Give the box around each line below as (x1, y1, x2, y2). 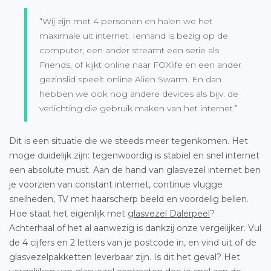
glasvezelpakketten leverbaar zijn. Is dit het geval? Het (9, 251, 240, 263)
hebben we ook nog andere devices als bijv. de (39, 88, 238, 99)
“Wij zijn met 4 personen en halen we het (39, 15, 212, 27)
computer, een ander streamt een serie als (39, 44, 219, 56)
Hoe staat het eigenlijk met (9, 207, 128, 219)
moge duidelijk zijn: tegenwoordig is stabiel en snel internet (9, 149, 260, 161)
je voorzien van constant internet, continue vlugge (9, 178, 223, 190)
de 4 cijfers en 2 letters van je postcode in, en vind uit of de (9, 237, 256, 248)
